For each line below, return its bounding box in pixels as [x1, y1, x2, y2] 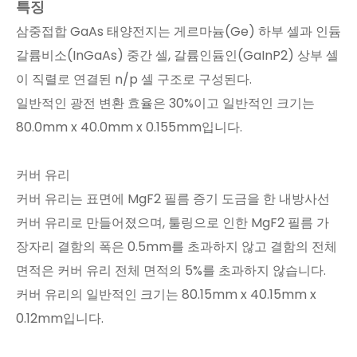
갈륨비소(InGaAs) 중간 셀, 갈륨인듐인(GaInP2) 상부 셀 [16, 45, 339, 65]
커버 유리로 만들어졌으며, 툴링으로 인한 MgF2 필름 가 [16, 213, 329, 232]
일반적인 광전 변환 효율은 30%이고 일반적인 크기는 [16, 93, 315, 112]
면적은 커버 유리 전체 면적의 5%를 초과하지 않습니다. [16, 261, 326, 280]
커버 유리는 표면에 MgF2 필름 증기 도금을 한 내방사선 [16, 189, 330, 208]
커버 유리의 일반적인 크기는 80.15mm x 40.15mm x [16, 284, 316, 304]
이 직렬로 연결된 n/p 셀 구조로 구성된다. [16, 69, 252, 88]
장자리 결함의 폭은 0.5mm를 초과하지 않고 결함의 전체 [16, 237, 337, 256]
